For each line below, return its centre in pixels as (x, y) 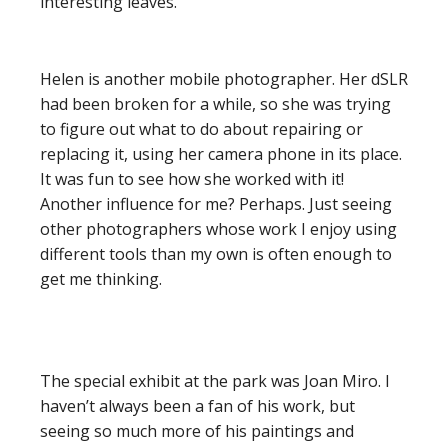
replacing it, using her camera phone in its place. (221, 154)
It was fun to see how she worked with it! (192, 179)
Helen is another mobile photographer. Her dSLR (224, 79)
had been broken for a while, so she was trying (215, 104)
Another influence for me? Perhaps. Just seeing (216, 204)
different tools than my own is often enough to (216, 254)
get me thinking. (101, 279)
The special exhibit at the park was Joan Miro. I (215, 381)
